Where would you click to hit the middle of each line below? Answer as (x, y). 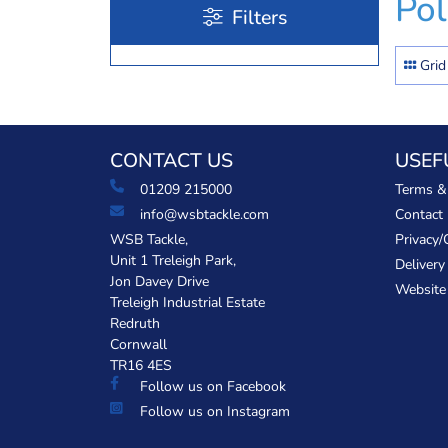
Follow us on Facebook (213, 386)
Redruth (135, 323)
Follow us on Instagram (215, 411)
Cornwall (138, 344)
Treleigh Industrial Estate (187, 302)
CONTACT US (171, 160)
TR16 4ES (141, 365)
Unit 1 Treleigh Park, (173, 260)
